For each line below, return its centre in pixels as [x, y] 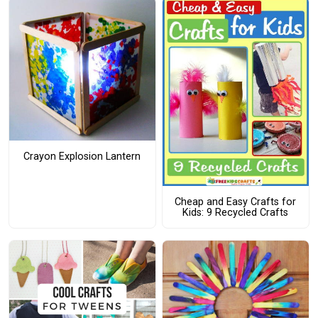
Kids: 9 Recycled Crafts [236, 212]
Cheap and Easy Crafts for [236, 202]
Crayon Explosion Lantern [82, 156]
